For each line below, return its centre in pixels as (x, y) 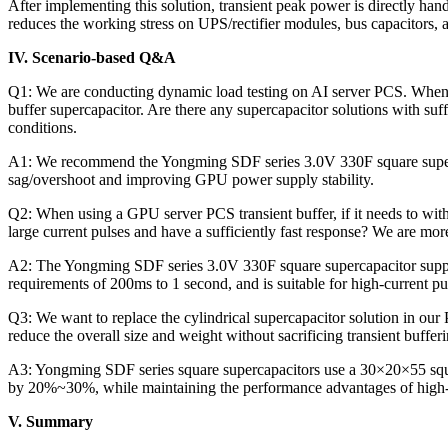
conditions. (42, 127)
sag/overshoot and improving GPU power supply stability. (191, 179)
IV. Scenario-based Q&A (92, 57)
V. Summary (50, 421)
